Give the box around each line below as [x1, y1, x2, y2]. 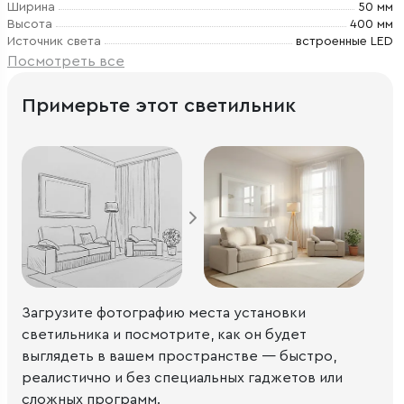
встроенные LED [296, 35, 393, 48]
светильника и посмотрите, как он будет [22, 326, 307, 342]
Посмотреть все [7, 54, 124, 69]
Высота [7, 18, 52, 31]
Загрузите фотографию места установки [22, 305, 306, 320]
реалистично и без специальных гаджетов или [22, 370, 343, 385]
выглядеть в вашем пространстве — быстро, [22, 348, 336, 363]
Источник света [7, 35, 101, 48]
